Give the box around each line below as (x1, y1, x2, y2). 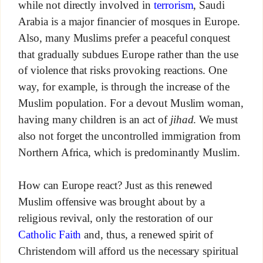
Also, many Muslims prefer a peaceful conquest (18, 32, 231, 45)
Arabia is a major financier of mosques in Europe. (18, 15, 241, 28)
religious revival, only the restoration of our (18, 212, 213, 225)
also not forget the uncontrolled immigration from (18, 130, 241, 143)
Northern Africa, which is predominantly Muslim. (18, 146, 241, 159)
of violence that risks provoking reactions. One (18, 64, 228, 77)
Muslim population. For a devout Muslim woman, (18, 97, 244, 110)
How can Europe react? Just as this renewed (18, 179, 213, 192)
